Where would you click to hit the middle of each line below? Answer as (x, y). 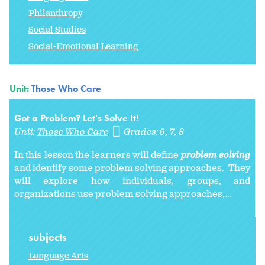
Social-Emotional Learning (83, 47)
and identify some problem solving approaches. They (132, 169)
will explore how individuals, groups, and (132, 182)
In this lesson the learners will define (98, 156)
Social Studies (57, 30)
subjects (49, 237)
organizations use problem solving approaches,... (123, 195)
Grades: (142, 132)
